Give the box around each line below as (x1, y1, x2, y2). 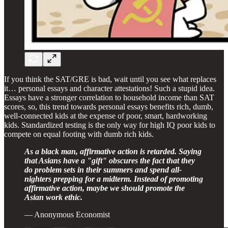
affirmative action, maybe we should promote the (24, 183, 185, 192)
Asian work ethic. (24, 192, 82, 202)
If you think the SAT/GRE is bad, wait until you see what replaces (4, 74, 216, 83)
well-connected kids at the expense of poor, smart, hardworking (4, 111, 207, 120)
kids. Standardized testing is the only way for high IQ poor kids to (4, 120, 215, 129)
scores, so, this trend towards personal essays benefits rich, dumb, (4, 102, 213, 111)
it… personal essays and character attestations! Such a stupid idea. (4, 83, 215, 93)
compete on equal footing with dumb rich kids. (4, 129, 154, 138)
